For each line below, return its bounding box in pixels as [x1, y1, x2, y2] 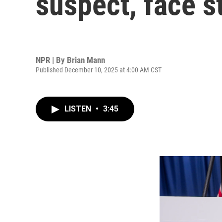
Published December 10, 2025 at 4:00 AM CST [36, 65, 162, 74]
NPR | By [36, 55, 67, 65]
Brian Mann [67, 55, 105, 65]
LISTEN [64, 104, 93, 113]
